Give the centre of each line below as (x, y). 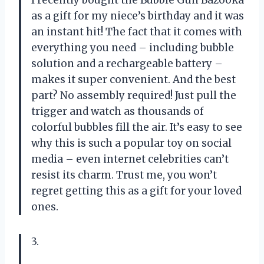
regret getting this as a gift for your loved (136, 191)
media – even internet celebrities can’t (130, 159)
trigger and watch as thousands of (118, 112)
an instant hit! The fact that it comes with (137, 32)
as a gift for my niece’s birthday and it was (138, 16)
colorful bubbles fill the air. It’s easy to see (137, 128)
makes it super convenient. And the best (133, 80)
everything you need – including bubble (133, 48)
